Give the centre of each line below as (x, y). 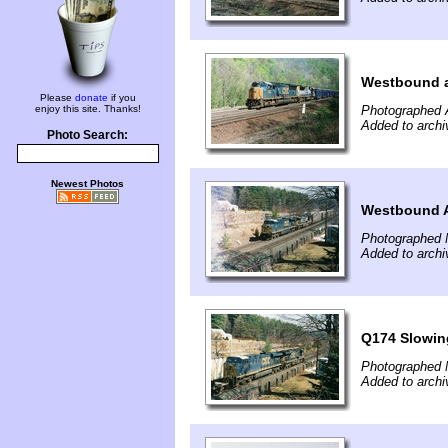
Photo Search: (87, 135)
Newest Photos (87, 183)
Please (57, 97)
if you (121, 97)
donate (91, 97)
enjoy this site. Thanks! (87, 108)
